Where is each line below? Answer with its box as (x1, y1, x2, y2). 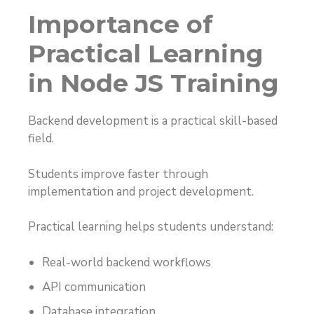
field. (28, 130, 54, 147)
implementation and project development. (28, 183, 254, 200)
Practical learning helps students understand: (28, 219, 273, 235)
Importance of (28, 9, 213, 40)
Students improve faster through (28, 165, 208, 182)
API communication (42, 278, 146, 295)
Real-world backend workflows (42, 254, 211, 271)
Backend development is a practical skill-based (28, 113, 278, 130)
